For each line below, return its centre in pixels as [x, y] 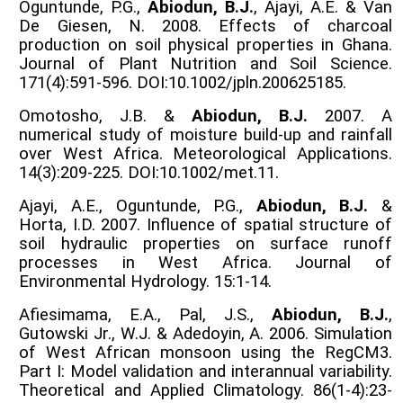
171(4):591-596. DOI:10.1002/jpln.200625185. [183, 82]
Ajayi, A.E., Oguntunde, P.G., [138, 206]
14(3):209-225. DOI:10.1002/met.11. [149, 172]
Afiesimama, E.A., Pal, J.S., [146, 314]
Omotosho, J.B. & [106, 116]
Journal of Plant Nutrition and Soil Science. [206, 63]
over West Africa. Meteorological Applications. [206, 153]
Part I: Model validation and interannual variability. [206, 371]
